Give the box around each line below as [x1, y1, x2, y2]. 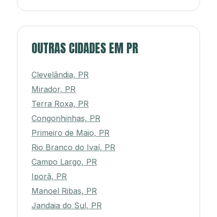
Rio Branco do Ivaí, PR [31, 142, 115, 153]
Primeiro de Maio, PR [31, 128, 109, 138]
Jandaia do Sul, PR [31, 201, 102, 211]
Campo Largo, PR [31, 157, 97, 167]
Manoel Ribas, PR [31, 186, 97, 196]
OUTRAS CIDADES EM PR [31, 39, 138, 58]
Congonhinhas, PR [31, 113, 100, 124]
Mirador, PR [31, 84, 76, 94]
